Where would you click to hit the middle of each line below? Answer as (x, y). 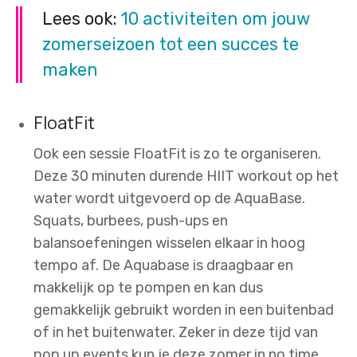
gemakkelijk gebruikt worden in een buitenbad (183, 310)
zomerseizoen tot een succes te (171, 44)
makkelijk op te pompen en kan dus (148, 287)
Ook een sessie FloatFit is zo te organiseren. (177, 153)
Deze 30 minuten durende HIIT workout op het (186, 176)
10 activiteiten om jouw (216, 18)
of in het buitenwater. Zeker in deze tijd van (175, 332)
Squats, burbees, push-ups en (130, 220)
